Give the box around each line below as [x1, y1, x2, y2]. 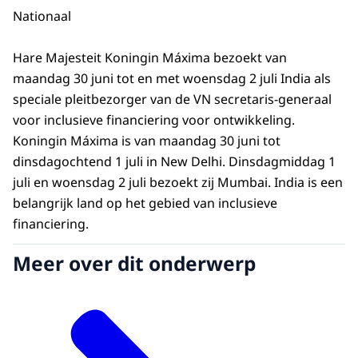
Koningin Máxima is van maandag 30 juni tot [13, 132, 280, 150]
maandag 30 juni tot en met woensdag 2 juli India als [13, 70, 331, 88]
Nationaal [13, 6, 71, 25]
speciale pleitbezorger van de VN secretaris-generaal [13, 90, 332, 109]
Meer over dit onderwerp [13, 250, 256, 277]
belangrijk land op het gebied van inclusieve [13, 194, 277, 213]
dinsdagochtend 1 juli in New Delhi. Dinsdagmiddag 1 [13, 153, 336, 171]
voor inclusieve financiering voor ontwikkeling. [13, 111, 295, 129]
